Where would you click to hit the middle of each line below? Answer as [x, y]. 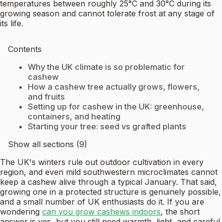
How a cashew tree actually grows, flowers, [114, 87]
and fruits [46, 97]
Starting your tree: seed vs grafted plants [107, 127]
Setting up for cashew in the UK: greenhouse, [116, 107]
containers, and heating [74, 117]
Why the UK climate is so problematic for [106, 67]
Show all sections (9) [48, 144]
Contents [25, 49]
